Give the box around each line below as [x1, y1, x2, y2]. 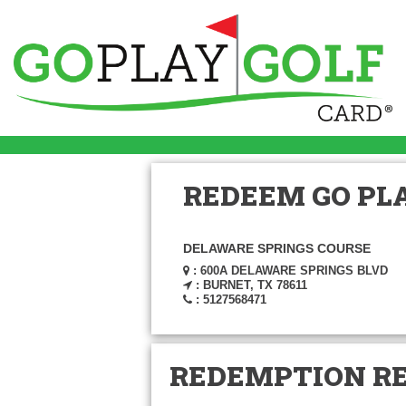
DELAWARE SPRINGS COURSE [183, 241, 371, 256]
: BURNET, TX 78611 [192, 278, 307, 292]
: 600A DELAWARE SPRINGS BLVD [189, 264, 388, 277]
